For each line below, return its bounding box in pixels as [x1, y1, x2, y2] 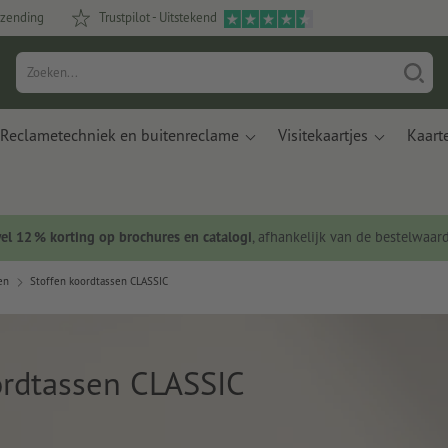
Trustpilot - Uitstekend [99, 9, 217, 26]
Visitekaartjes [278, 125, 368, 145]
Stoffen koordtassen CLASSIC [30, 274, 168, 289]
